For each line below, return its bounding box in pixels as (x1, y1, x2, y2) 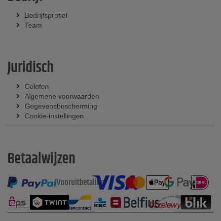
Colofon (25, 82, 49, 90)
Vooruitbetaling (57, 176, 105, 189)
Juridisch (7, 57, 54, 79)
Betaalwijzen (7, 148, 75, 170)
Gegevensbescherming (25, 102, 97, 110)
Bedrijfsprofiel (25, 11, 67, 19)
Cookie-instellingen (25, 112, 84, 120)
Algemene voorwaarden (25, 92, 99, 100)
